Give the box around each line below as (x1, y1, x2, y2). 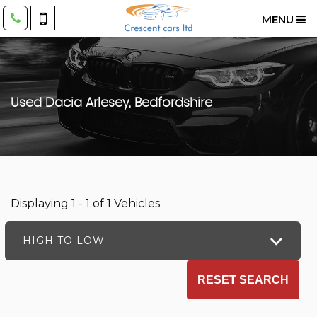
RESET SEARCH (197, 273, 289, 286)
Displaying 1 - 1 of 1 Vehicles (11, 197, 160, 210)
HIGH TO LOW (23, 234, 105, 247)
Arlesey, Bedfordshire (82, 97, 212, 110)
